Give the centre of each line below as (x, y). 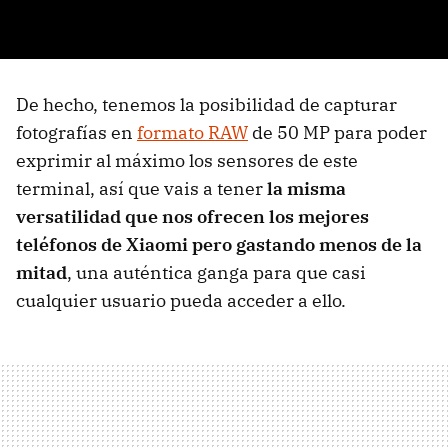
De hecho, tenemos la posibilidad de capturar (206, 104)
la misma (306, 188)
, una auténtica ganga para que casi (216, 272)
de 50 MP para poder (337, 132)
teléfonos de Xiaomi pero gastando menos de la (219, 244)
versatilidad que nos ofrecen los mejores (192, 216)
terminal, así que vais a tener (141, 188)
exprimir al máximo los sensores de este (187, 160)
